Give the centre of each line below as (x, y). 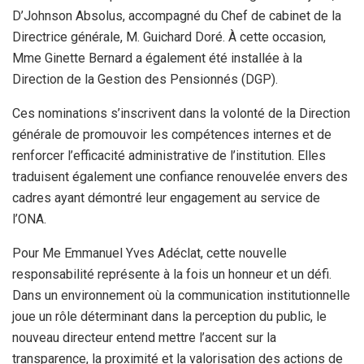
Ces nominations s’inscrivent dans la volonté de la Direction (181, 114)
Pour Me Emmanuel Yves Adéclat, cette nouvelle (149, 253)
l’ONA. (29, 219)
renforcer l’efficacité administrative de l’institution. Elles (169, 156)
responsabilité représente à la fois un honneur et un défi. (172, 275)
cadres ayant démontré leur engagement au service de (166, 198)
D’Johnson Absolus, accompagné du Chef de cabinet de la (177, 16)
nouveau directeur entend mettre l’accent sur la (144, 338)
